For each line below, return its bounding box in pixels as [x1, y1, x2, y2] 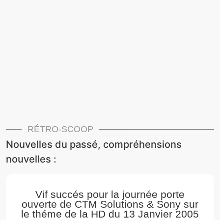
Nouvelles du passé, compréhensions [6, 138, 182, 150]
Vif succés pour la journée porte [35, 188, 185, 200]
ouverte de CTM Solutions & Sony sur [22, 198, 198, 210]
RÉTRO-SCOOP [27, 124, 93, 134]
